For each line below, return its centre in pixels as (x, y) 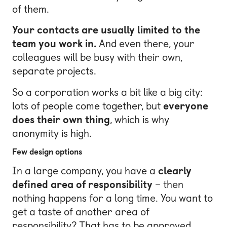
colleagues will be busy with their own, (97, 58)
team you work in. (54, 44)
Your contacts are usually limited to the (106, 30)
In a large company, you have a (85, 171)
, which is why (140, 119)
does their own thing (61, 119)
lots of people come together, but (88, 106)
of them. (31, 9)
